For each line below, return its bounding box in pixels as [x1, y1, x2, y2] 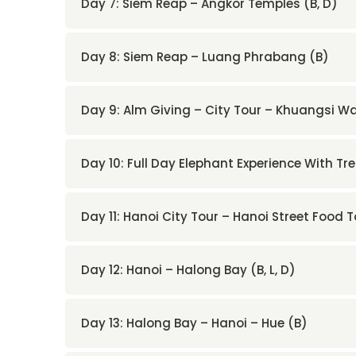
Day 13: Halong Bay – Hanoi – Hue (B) [81, 314, 308, 331]
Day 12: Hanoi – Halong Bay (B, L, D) [81, 261, 296, 278]
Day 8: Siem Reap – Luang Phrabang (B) [81, 48, 329, 65]
